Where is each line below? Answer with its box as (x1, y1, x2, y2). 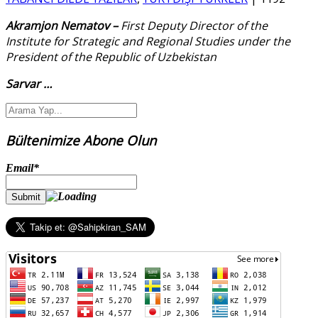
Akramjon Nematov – (6, 17, 121, 33)
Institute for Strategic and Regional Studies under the (6, 33, 290, 49)
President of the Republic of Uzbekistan (6, 48, 216, 65)
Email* (6, 162, 39, 175)
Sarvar (6, 75, 43, 92)
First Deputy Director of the (121, 17, 268, 33)
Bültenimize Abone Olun (6, 131, 156, 149)
